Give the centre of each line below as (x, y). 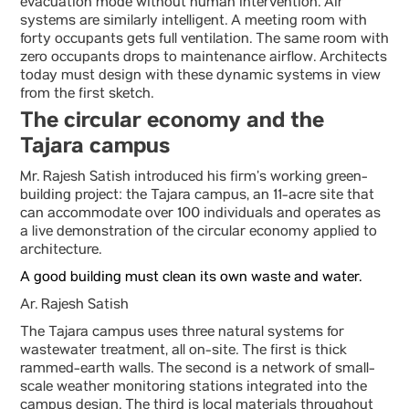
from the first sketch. (87, 95)
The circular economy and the (172, 121)
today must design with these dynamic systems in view (200, 77)
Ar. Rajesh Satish (74, 306)
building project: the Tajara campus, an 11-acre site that (197, 196)
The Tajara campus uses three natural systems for (182, 333)
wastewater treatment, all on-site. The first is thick (184, 351)
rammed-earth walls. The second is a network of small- (198, 370)
